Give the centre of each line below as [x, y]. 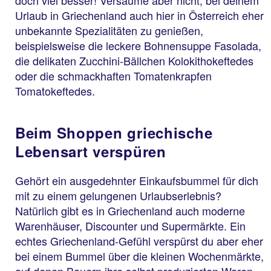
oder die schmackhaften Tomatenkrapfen [113, 76]
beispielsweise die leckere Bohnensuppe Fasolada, [138, 46]
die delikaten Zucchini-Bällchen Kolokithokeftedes [134, 61]
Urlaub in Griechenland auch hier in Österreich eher [139, 15]
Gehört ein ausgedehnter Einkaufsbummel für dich [137, 181]
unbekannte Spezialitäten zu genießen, [109, 31]
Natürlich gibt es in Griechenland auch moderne [130, 211]
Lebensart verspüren [91, 152]
